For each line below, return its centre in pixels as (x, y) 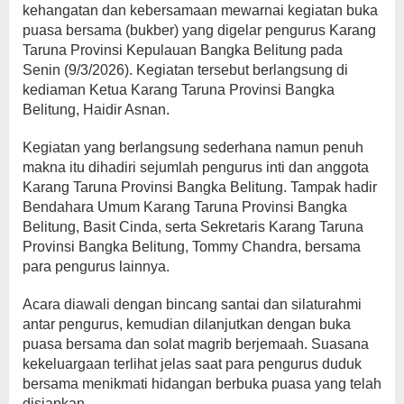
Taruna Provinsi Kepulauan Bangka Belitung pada (183, 50)
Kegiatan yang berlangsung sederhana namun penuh (193, 147)
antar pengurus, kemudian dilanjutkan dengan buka (187, 324)
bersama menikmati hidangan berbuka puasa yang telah (202, 383)
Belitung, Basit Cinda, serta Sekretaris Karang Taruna (193, 226)
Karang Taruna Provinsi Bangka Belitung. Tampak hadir (200, 187)
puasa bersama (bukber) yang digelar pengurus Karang (199, 30)
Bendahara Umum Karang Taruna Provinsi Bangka (185, 207)
